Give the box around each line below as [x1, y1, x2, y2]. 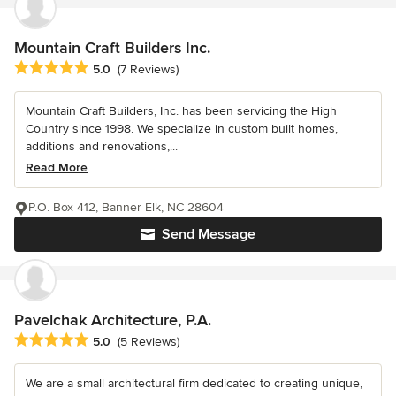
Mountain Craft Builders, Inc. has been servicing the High [26, 103, 337, 118]
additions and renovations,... [26, 138, 178, 154]
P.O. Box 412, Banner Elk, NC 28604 [28, 199, 224, 215]
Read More [26, 159, 88, 175]
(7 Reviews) [118, 62, 179, 78]
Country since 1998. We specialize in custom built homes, [26, 120, 338, 136]
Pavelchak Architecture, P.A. [14, 309, 211, 330]
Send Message [162, 225, 255, 243]
